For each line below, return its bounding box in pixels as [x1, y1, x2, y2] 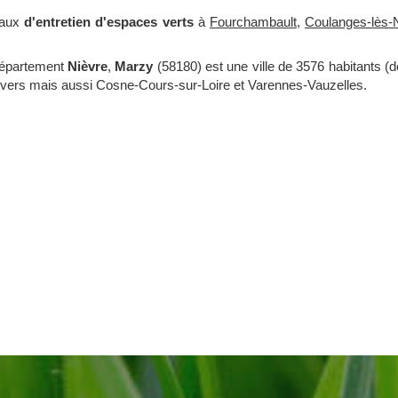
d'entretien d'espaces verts [20, 14, 194, 30]
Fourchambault [209, 14, 297, 30]
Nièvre [68, 59, 108, 75]
